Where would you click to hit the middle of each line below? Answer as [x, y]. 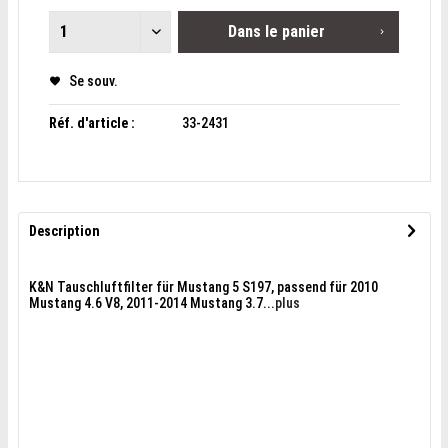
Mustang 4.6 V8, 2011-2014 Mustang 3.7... [151, 303]
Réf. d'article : [91, 123]
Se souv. [93, 81]
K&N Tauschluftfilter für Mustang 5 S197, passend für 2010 [203, 287]
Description [64, 231]
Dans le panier [277, 31]
